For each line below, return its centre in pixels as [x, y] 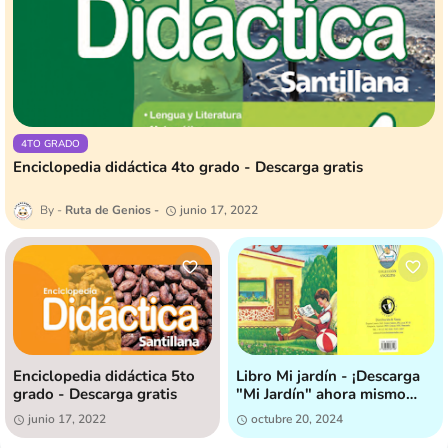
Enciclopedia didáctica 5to [104, 376]
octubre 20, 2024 [297, 419]
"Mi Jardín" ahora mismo [321, 394]
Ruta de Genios [108, 210]
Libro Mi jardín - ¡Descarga [328, 376]
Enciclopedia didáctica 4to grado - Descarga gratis [188, 167]
